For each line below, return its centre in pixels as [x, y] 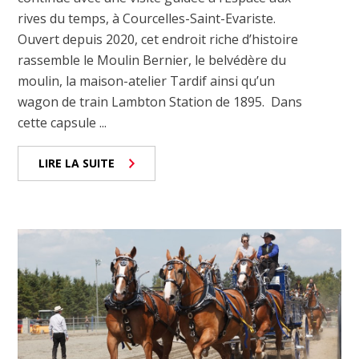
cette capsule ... [63, 122]
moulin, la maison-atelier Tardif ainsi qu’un [147, 81]
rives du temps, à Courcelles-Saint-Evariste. [147, 18]
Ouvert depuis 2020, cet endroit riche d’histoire [158, 39]
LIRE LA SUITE [77, 163]
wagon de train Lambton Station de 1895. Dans [160, 101]
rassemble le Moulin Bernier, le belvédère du [152, 60]
